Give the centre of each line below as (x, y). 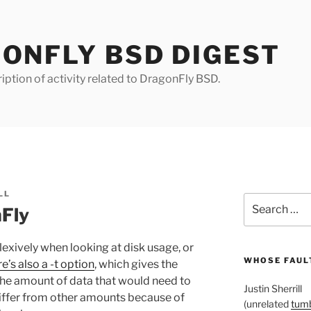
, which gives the (136, 264)
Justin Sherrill (272, 289)
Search (259, 200)
